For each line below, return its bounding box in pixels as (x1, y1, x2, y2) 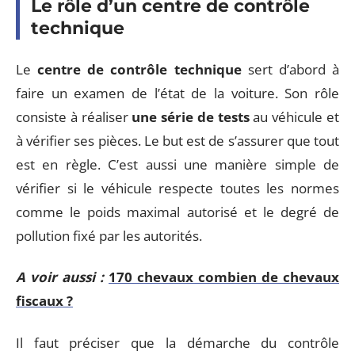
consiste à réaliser (16, 107, 132, 126)
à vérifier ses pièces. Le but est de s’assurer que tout (16, 131, 339, 150)
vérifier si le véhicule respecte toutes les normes (16, 178, 339, 197)
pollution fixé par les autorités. (16, 226, 202, 245)
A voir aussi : (16, 268, 104, 286)
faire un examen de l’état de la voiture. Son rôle (16, 83, 339, 102)
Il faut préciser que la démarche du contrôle (16, 333, 339, 352)
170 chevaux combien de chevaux (109, 268, 339, 286)
